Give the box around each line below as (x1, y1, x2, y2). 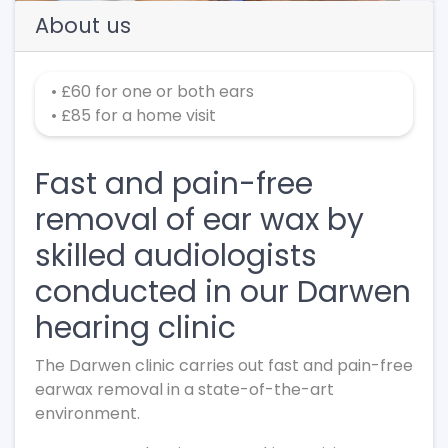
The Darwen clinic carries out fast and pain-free (35, 354, 413, 377)
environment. (35, 402, 140, 425)
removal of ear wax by (35, 199, 364, 241)
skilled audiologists (35, 235, 317, 277)
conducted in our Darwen (35, 271, 411, 313)
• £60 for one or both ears (51, 80, 254, 103)
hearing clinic (35, 307, 236, 349)
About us (35, 11, 131, 40)
